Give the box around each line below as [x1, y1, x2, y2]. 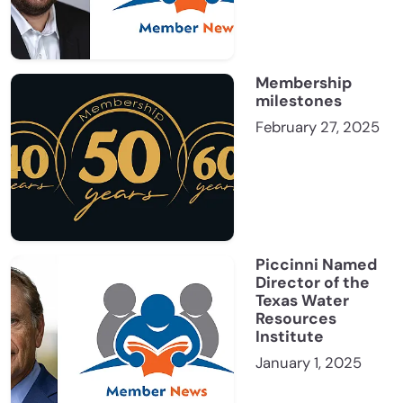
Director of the [255, 273, 370, 293]
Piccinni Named [255, 255, 377, 275]
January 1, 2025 [255, 354, 362, 373]
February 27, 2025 [255, 118, 380, 138]
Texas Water [255, 291, 349, 311]
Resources [255, 309, 336, 329]
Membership [255, 73, 352, 94]
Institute [255, 327, 324, 347]
